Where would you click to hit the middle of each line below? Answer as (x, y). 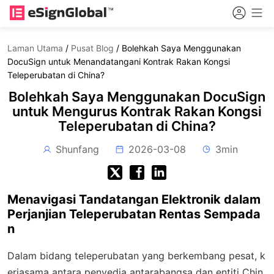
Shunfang (77, 149)
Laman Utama (35, 48)
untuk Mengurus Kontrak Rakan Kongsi (137, 111)
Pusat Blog (92, 48)
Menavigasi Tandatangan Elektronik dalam (134, 199)
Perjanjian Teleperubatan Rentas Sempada (134, 214)
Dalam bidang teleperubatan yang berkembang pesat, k (136, 256)
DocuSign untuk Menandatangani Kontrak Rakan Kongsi (119, 61)
